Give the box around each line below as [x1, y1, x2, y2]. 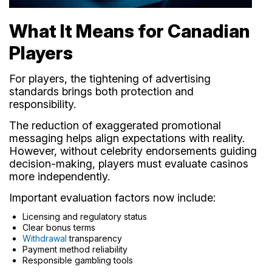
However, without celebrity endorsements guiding [9, 144, 257, 157]
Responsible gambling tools [22, 254, 133, 265]
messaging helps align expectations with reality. [9, 131, 245, 144]
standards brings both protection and [9, 84, 194, 98]
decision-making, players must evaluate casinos [9, 157, 248, 170]
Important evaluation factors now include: [9, 191, 216, 204]
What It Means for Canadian [9, 19, 250, 42]
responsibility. [9, 97, 76, 110]
